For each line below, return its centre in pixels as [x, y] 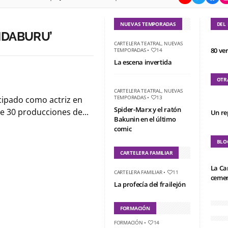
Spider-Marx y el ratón [147, 109]
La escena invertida [143, 62]
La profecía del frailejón [150, 184]
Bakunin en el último [145, 119]
